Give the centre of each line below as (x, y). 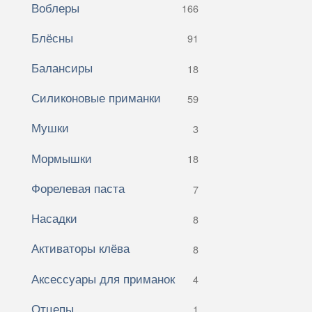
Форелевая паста (78, 187)
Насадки (54, 218)
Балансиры (62, 68)
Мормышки (62, 157)
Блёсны (52, 37)
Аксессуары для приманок (103, 278)
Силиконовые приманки (96, 97)
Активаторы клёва (80, 248)
